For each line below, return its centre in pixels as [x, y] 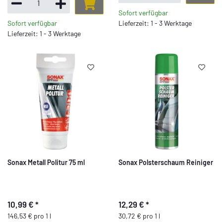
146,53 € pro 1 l [29, 216]
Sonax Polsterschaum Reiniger [166, 162]
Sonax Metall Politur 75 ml [46, 162]
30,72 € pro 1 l [139, 216]
